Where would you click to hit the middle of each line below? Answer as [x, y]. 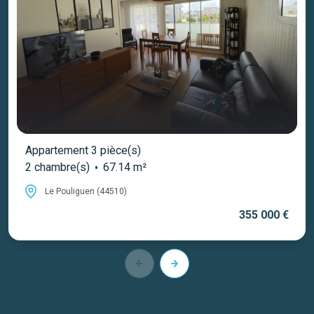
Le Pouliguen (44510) [86, 191]
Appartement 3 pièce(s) [83, 151]
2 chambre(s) [57, 168]
